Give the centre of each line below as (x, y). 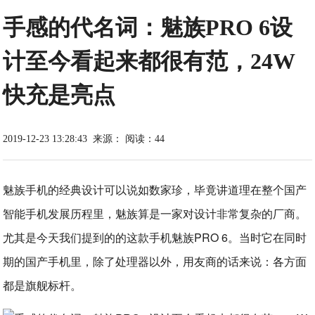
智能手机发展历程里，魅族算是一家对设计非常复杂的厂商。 (155, 213)
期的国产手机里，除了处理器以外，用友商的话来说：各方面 (155, 261)
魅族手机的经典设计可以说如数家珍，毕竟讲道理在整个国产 (155, 189)
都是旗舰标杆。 (43, 285)
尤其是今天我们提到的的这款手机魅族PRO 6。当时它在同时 (155, 237)
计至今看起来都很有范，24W (149, 61)
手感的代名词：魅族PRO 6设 (148, 27)
